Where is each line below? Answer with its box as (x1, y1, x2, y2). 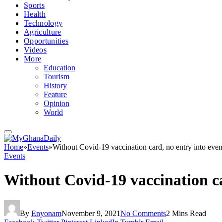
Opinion (44, 99, 69, 108)
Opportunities (24, 37, 69, 45)
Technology (24, 19, 63, 27)
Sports (24, 1, 45, 9)
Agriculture (24, 28, 61, 36)
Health (24, 10, 46, 18)
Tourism (44, 72, 69, 81)
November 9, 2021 (61, 209, 120, 218)
